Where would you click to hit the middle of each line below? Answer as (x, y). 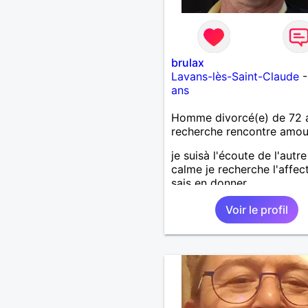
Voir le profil (256, 209)
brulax (187, 62)
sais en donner (209, 183)
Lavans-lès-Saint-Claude (235, 76)
